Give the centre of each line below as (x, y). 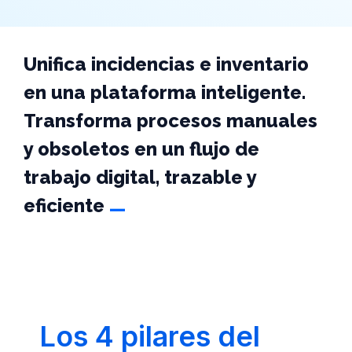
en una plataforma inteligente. (165, 93)
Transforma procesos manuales (170, 121)
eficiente (64, 206)
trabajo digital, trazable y (140, 178)
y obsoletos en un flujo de (141, 149)
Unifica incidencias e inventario (166, 64)
